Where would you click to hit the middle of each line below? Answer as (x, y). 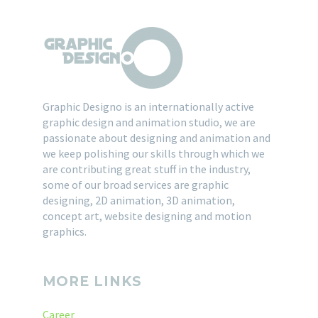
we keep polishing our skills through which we (153, 154)
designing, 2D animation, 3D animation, (138, 201)
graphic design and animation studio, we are (149, 122)
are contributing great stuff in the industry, (146, 169)
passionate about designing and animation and (156, 138)
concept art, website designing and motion (147, 216)
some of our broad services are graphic (135, 185)
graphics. (64, 232)
